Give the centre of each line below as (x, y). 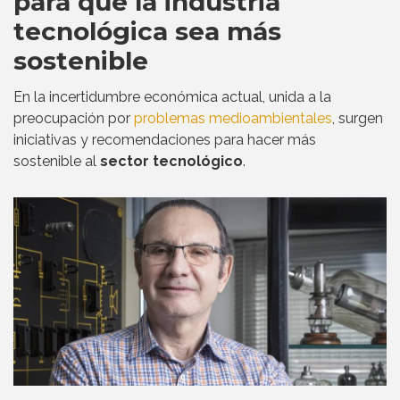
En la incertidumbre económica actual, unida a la (172, 97)
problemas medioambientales (233, 119)
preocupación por (74, 119)
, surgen (358, 119)
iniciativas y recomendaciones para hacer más (165, 140)
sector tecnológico (171, 162)
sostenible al (57, 162)
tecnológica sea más (147, 32)
